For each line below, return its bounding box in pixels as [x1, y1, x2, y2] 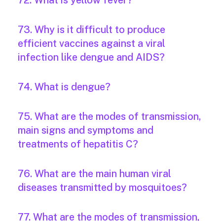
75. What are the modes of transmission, [18, 110, 201, 123]
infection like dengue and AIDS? [18, 51, 165, 64]
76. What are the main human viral [18, 168, 171, 180]
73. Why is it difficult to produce [18, 24, 165, 36]
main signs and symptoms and [18, 124, 153, 137]
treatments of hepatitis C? [18, 138, 138, 150]
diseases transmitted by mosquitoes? [18, 182, 187, 194]
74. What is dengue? [18, 81, 110, 93]
